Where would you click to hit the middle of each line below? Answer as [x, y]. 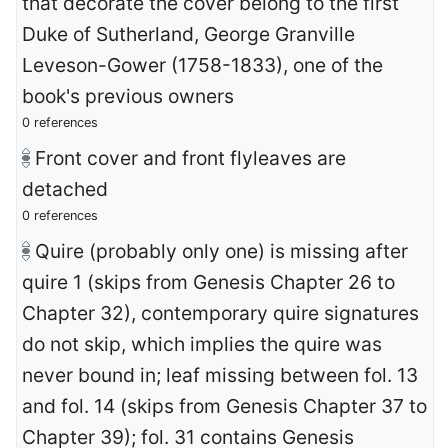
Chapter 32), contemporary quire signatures [220, 313]
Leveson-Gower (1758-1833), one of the [202, 65]
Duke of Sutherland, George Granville [188, 34]
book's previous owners [128, 96]
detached [65, 189]
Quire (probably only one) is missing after [221, 251]
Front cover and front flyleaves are [190, 158]
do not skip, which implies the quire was [202, 344]
